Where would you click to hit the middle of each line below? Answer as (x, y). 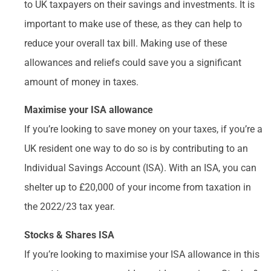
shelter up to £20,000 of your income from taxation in (138, 188)
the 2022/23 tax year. (70, 207)
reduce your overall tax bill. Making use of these (126, 43)
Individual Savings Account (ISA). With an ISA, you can (140, 168)
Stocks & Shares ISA (69, 235)
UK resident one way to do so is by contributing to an (136, 149)
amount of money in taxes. (81, 82)
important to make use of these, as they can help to (133, 24)
